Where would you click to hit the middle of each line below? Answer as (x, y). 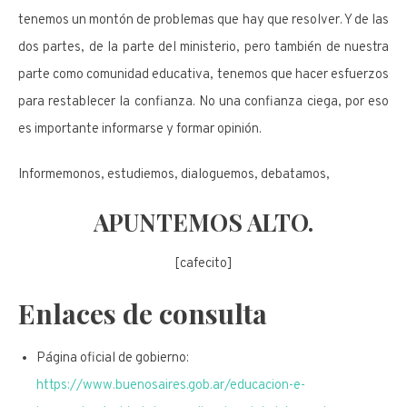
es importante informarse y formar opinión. (140, 130)
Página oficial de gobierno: (113, 359)
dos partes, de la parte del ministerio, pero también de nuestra (203, 48)
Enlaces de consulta (143, 314)
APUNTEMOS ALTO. (203, 223)
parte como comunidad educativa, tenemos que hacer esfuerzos (203, 75)
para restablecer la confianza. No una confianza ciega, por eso (203, 103)
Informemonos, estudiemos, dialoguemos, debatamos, (174, 175)
